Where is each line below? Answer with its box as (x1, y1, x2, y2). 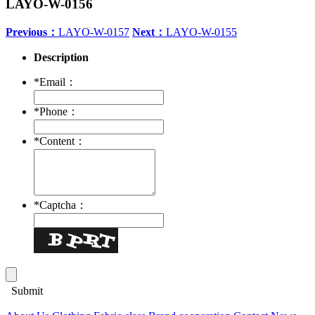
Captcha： (39, 198, 90, 211)
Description (34, 51, 89, 63)
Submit (6, 284, 43, 297)
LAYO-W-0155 (166, 25, 237, 38)
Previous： (6, 25, 58, 38)
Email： (39, 75, 79, 88)
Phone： (39, 105, 82, 117)
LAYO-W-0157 (58, 25, 129, 38)
